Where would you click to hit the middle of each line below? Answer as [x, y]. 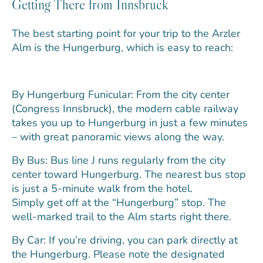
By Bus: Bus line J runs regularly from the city [119, 160]
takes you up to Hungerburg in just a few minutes [130, 122]
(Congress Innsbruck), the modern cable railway [125, 108]
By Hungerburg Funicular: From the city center [121, 94]
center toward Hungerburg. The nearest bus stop [129, 174]
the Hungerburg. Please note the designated [118, 254]
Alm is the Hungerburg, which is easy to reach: [122, 47]
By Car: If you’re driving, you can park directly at [125, 240]
